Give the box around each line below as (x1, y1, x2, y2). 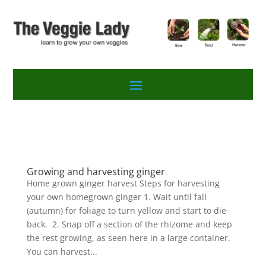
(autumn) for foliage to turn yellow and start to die (26, 204, 226, 216)
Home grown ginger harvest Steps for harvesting (26, 177, 220, 189)
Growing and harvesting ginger (26, 164, 165, 178)
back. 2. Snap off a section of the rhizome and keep (26, 218, 232, 230)
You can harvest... (26, 245, 97, 257)
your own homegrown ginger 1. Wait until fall (26, 191, 207, 202)
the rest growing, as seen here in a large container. (26, 232, 230, 243)
